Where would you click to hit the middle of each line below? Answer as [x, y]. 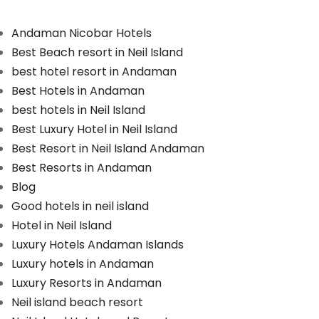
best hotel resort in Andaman [94, 72]
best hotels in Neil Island [79, 110]
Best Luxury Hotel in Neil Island [95, 129]
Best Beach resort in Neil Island [98, 52]
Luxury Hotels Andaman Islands [98, 245]
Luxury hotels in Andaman [83, 264]
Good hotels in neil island [80, 206]
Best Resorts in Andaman [82, 168]
